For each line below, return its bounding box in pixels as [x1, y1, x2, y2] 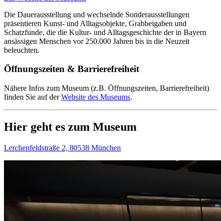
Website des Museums [61, 92, 130, 101]
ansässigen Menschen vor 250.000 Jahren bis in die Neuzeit [4, 37, 189, 45]
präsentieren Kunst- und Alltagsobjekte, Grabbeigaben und [4, 19, 186, 28]
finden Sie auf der [4, 92, 61, 101]
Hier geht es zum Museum [4, 120, 137, 133]
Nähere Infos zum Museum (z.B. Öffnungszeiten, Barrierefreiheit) [4, 83, 209, 92]
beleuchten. [4, 45, 41, 54]
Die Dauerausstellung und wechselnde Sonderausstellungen [4, 10, 189, 19]
